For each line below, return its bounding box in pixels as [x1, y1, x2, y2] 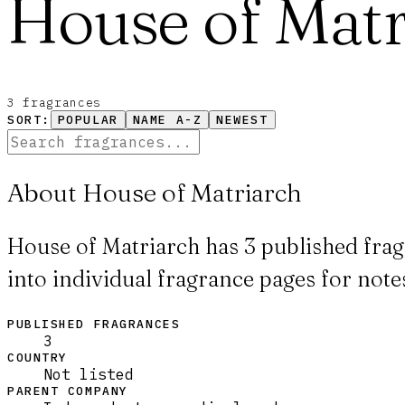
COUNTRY [7, 349, 68, 365]
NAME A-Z [132, 112, 202, 128]
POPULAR [57, 112, 118, 128]
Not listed [43, 364, 134, 383]
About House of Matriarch [7, 176, 302, 208]
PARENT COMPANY [7, 382, 128, 399]
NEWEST [216, 112, 268, 128]
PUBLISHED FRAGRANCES [7, 316, 181, 332]
